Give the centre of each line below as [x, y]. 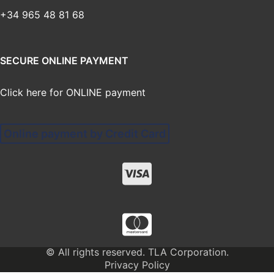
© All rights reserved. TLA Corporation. [137, 252]
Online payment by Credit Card [85, 134]
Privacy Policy [137, 265]
